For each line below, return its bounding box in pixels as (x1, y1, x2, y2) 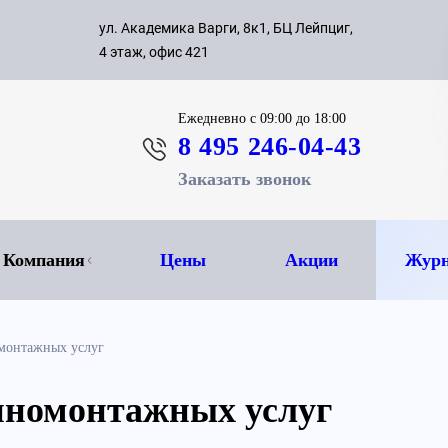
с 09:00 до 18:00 (250, 111, 347, 126)
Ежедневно (178, 111, 251, 126)
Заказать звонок (178, 169, 312, 189)
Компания (2, 249, 85, 270)
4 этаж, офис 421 (99, 44, 209, 60)
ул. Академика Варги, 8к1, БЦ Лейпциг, (99, 20, 353, 36)
